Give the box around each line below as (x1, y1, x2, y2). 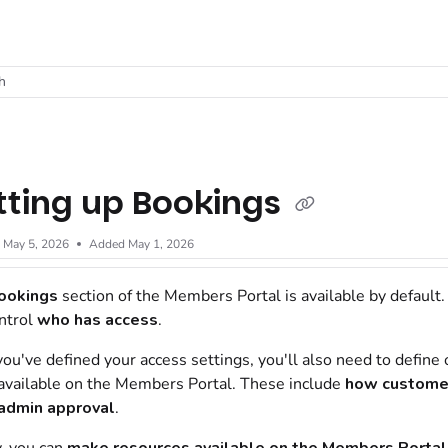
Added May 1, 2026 (88, 236, 194, 252)
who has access (36, 309, 158, 331)
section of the (57, 285, 164, 307)
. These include (231, 373, 345, 395)
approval (42, 397, 115, 419)
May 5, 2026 (2, 236, 69, 252)
